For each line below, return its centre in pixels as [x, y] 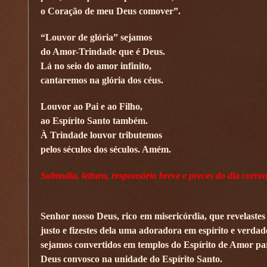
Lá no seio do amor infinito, [96, 66]
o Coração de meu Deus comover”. [111, 11]
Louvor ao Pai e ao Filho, [91, 106]
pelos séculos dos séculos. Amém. [106, 149]
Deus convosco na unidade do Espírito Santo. [131, 259]
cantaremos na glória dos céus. [102, 80]
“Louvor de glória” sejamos [96, 37]
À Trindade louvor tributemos [101, 135]
